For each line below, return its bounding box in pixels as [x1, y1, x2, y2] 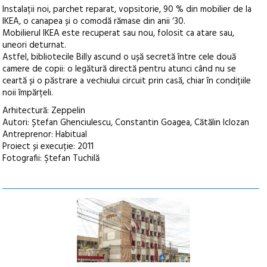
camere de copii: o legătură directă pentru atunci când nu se [2, 61, 237, 76]
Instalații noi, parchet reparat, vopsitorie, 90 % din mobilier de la [2, 2, 252, 17]
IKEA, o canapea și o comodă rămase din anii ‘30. [2, 14, 186, 29]
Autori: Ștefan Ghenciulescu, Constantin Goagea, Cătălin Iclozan [2, 115, 250, 130]
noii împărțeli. [2, 85, 54, 100]
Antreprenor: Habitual [2, 127, 88, 142]
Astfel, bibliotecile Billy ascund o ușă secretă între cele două [2, 49, 237, 64]
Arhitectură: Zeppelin [2, 103, 86, 118]
